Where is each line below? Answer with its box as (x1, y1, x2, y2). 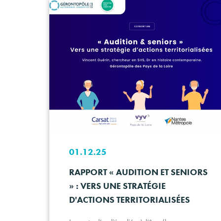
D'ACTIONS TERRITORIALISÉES (69, 194, 190, 206)
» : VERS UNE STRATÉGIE (69, 180, 166, 192)
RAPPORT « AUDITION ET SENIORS (69, 166, 208, 178)
